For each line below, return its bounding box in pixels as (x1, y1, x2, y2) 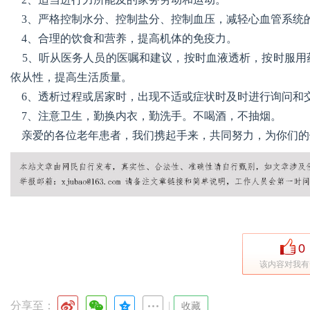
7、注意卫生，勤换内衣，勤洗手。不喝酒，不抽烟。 (10, 110, 282, 122)
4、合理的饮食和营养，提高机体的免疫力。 (10, 33, 237, 44)
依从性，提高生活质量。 (10, 71, 132, 83)
